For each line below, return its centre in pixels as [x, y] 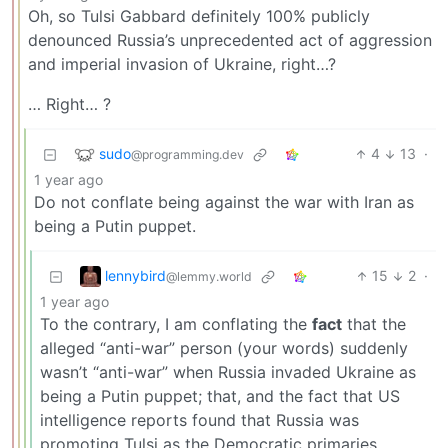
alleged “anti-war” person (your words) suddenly [224, 348]
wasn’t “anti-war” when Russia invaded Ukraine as [228, 372]
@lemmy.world [209, 276]
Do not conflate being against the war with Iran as [224, 202]
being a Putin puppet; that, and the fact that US [220, 396]
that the [374, 324]
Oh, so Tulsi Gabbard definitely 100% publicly [199, 16]
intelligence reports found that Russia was [199, 420]
